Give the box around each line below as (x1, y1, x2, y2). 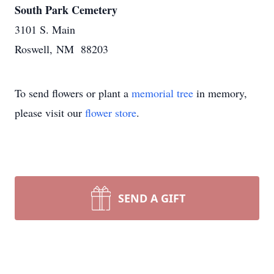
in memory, (193, 86, 247, 100)
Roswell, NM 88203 (15, 42, 108, 56)
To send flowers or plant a (15, 86, 131, 100)
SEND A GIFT (118, 191, 185, 206)
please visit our (15, 105, 85, 120)
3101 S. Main (15, 22, 75, 37)
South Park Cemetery (15, 2, 117, 18)
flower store (85, 105, 136, 120)
